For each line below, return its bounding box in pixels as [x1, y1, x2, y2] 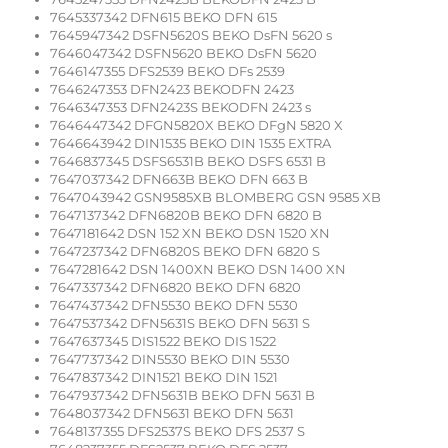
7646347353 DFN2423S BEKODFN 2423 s [50, 99, 311, 116]
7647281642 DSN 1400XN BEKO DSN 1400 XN [50, 261, 346, 278]
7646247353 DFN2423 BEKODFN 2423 [50, 81, 294, 98]
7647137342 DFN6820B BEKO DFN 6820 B [50, 207, 322, 224]
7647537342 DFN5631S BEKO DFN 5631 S [50, 315, 310, 332]
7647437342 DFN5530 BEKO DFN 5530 [50, 297, 298, 314]
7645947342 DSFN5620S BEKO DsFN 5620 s [50, 27, 332, 44]
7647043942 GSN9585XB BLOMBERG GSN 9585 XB [50, 189, 381, 206]
